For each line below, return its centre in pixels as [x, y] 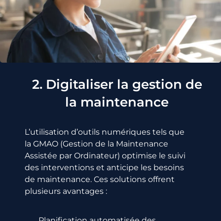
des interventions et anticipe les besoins [104, 168]
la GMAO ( [44, 144]
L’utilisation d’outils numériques [89, 132]
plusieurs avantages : [66, 191]
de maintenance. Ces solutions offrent [100, 180]
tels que [168, 132]
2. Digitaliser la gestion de [117, 85]
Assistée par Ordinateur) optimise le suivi [105, 156]
